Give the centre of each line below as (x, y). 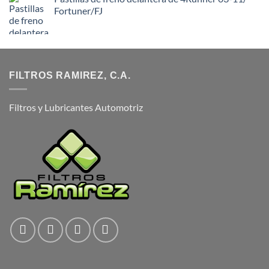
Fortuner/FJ (78, 10)
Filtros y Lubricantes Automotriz (76, 107)
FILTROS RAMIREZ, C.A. (70, 75)
